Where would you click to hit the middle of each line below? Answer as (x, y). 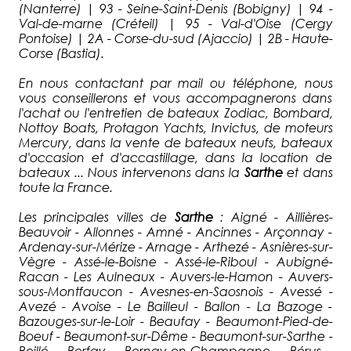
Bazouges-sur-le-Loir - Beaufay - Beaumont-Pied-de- (175, 320)
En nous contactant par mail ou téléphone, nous (175, 82)
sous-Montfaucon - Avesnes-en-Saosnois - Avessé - (175, 291)
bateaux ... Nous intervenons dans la (131, 172)
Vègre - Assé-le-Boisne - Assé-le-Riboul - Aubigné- (175, 261)
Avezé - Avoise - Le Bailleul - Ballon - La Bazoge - (175, 306)
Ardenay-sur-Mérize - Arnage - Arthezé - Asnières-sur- (175, 246)
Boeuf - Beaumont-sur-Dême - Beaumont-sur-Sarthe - (175, 335)
